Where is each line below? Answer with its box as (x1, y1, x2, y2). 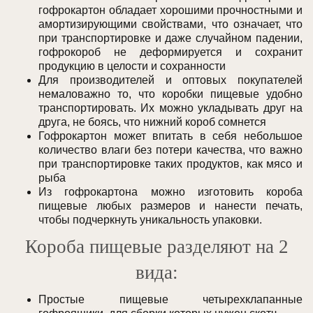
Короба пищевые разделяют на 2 (24, 236, 289, 258)
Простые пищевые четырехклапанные (38, 293, 303, 306)
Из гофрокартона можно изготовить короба (38, 186, 303, 198)
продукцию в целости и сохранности (38, 60, 226, 73)
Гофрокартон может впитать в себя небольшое (38, 130, 303, 143)
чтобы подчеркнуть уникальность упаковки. (38, 214, 262, 226)
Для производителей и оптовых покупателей (38, 74, 303, 87)
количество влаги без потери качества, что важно (38, 144, 303, 156)
